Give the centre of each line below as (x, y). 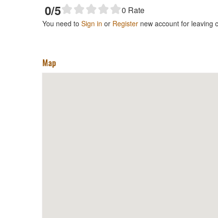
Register (125, 23)
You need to (62, 23)
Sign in (92, 23)
